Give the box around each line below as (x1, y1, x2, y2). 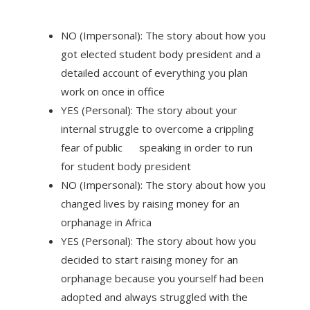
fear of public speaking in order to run (60, 140, 253, 154)
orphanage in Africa (60, 215, 152, 229)
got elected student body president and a (60, 46, 261, 61)
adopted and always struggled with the (60, 289, 248, 304)
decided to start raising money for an (60, 252, 238, 266)
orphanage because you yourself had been (60, 271, 264, 285)
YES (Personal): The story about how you (60, 233, 256, 248)
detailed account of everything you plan (60, 65, 248, 80)
